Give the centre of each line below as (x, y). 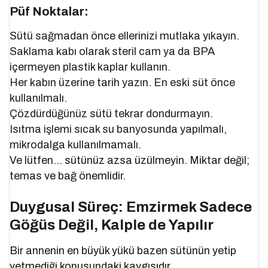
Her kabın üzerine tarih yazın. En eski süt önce (123, 83)
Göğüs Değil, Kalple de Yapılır (112, 225)
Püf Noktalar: (49, 12)
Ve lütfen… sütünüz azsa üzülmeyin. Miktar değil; (130, 161)
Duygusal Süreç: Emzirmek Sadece (131, 207)
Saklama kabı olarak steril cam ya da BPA (112, 52)
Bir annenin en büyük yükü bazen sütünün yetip (123, 251)
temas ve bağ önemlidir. (68, 176)
